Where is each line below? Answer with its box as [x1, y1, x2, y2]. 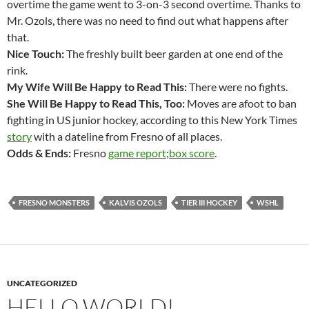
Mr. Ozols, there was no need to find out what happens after [7, 14, 288, 28]
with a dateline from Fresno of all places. [32, 130, 222, 143]
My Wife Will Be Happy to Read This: [7, 80, 187, 94]
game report [108, 146, 166, 160]
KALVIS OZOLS [109, 198, 162, 208]
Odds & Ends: [7, 146, 71, 160]
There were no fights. [187, 80, 288, 94]
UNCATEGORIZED [7, 278, 77, 289]
